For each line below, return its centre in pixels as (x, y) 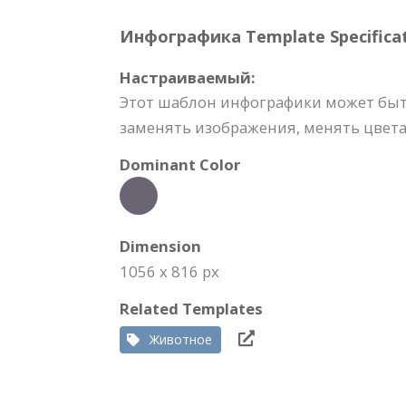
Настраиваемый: (188, 78)
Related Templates (191, 309)
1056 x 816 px (169, 272)
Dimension (160, 246)
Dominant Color (180, 165)
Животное (181, 340)
